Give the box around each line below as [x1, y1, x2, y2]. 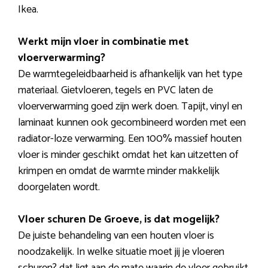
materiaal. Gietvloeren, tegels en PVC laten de [18, 81, 213, 100]
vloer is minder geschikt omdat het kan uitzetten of [18, 146, 238, 165]
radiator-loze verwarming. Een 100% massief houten [18, 130, 242, 148]
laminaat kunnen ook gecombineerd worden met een [18, 114, 246, 132]
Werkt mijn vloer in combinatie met [18, 33, 189, 51]
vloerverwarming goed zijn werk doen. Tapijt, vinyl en [18, 98, 242, 116]
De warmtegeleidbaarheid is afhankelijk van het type [18, 65, 242, 84]
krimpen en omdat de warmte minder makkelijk [18, 162, 220, 181]
